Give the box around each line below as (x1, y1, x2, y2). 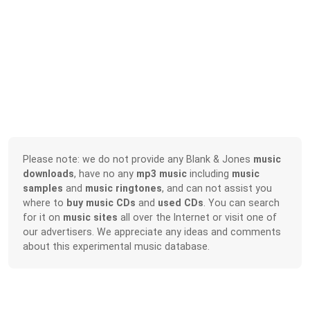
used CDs (158, 197, 204, 208)
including (187, 167, 232, 179)
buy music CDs (66, 197, 136, 208)
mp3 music (136, 167, 188, 179)
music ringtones (85, 182, 163, 194)
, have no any (74, 167, 137, 179)
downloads (23, 167, 75, 179)
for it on (23, 211, 64, 223)
